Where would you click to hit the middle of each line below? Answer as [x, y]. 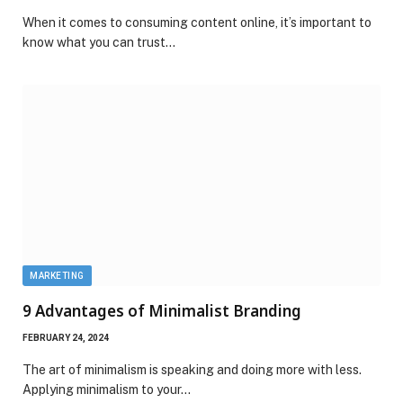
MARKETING [57, 275]
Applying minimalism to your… [107, 389]
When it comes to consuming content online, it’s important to [197, 22]
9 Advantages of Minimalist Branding [162, 310]
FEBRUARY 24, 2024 [66, 337]
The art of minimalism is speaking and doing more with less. [192, 369]
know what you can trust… [99, 42]
